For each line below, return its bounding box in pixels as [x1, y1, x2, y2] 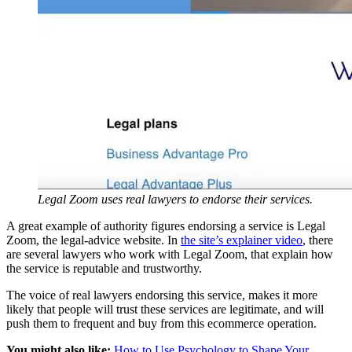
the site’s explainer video [181, 233, 302, 247]
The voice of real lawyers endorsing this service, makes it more [6, 288, 317, 302]
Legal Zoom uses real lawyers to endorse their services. [38, 192, 313, 207]
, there [302, 233, 333, 247]
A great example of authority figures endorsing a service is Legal [6, 219, 325, 233]
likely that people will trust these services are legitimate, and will [6, 302, 324, 317]
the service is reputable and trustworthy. [6, 262, 202, 276]
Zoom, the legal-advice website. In [6, 233, 181, 247]
